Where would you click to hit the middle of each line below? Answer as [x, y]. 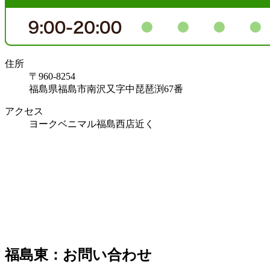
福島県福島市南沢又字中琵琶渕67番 [106, 89]
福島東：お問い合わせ [78, 255]
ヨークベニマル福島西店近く [92, 124]
